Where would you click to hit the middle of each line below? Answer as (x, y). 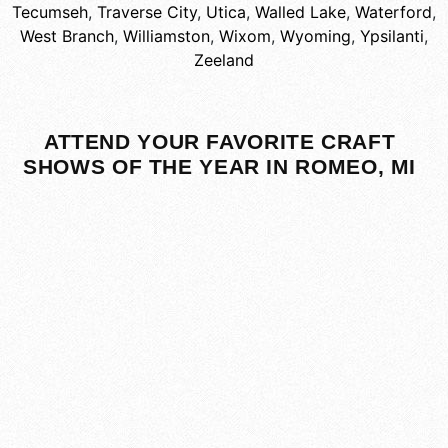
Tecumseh (50, 12)
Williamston (166, 36)
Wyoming (315, 36)
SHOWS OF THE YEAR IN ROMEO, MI (220, 167)
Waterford (393, 12)
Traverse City (147, 12)
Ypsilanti (392, 36)
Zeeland (224, 60)
